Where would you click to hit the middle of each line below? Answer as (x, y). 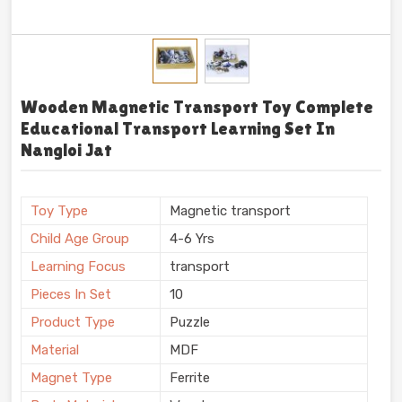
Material (55, 350)
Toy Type (59, 210)
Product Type (73, 322)
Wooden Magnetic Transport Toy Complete (197, 107)
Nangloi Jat (66, 150)
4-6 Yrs (192, 238)
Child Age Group (80, 238)
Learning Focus (78, 266)
